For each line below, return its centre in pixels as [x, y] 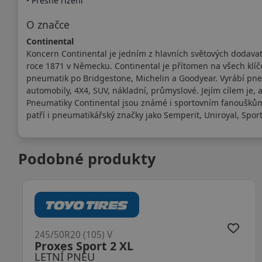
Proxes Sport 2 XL [84, 246]
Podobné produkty [87, 158]
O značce [48, 24]
